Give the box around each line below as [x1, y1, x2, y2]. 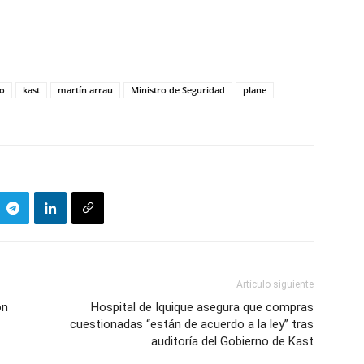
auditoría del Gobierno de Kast [151, 334, 314, 349]
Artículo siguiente [236, 279, 314, 290]
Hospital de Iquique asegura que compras [91, 300, 314, 314]
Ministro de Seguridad [131, 84, 225, 96]
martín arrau [58, 84, 113, 96]
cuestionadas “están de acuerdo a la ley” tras [70, 317, 314, 331]
